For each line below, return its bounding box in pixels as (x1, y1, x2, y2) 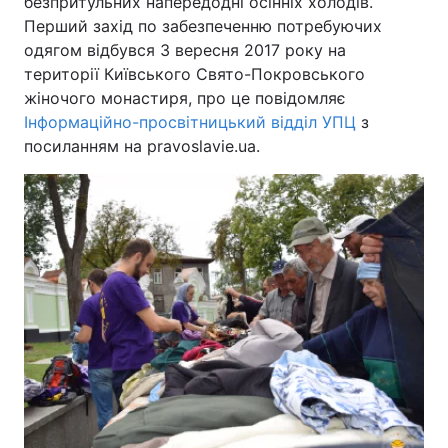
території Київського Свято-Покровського (24, 64, 365, 84)
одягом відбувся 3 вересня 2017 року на (24, 40, 346, 60)
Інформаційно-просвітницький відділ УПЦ (24, 112, 356, 132)
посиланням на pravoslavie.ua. (24, 136, 260, 156)
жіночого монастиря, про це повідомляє (24, 88, 346, 108)
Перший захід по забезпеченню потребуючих (24, 16, 382, 36)
